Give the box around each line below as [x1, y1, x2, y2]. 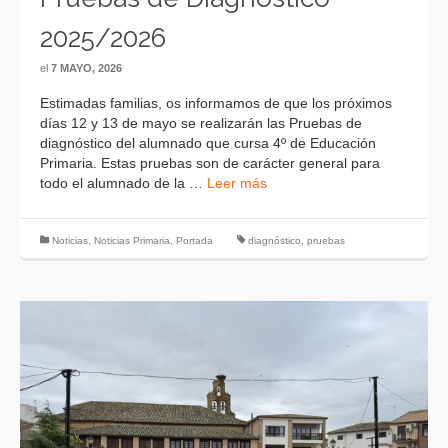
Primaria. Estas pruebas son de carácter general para [40, 155, 380, 171]
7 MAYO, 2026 [51, 62, 122, 74]
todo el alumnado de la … [40, 175, 207, 191]
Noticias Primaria [94, 235, 170, 246]
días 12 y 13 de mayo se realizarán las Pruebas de [40, 115, 362, 131]
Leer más [207, 175, 267, 191]
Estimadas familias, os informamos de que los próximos [40, 95, 392, 111]
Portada [176, 235, 213, 246]
